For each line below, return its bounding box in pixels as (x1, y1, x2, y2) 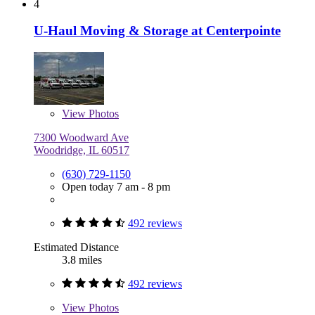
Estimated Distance (34, 241, 119, 254)
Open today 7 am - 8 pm (62, 181, 170, 193)
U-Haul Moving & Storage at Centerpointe (34, 23, 281, 39)
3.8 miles (62, 254, 102, 266)
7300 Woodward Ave (34, 131, 129, 144)
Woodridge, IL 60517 (34, 144, 129, 157)
